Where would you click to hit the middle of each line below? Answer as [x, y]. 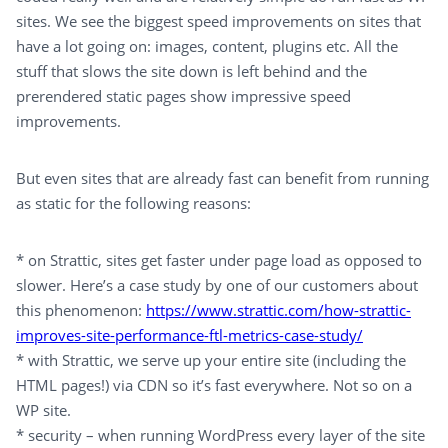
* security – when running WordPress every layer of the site [220, 435]
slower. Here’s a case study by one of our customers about [217, 285]
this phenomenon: [81, 310]
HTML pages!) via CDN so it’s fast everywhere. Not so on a [214, 385]
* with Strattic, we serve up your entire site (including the [211, 360]
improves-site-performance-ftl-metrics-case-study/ [189, 335]
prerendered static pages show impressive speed [183, 96]
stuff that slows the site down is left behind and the [191, 71]
